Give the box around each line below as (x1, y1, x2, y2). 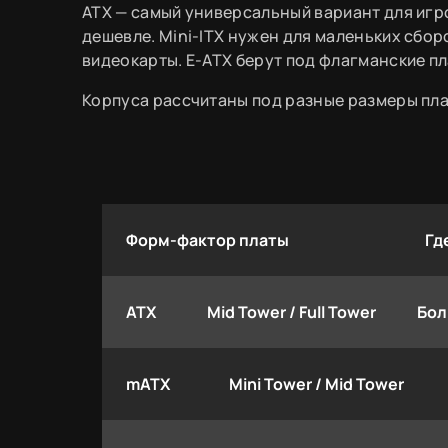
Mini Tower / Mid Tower (228, 372, 404, 395)
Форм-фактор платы (126, 228, 289, 251)
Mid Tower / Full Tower (207, 300, 377, 323)
